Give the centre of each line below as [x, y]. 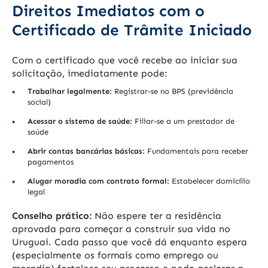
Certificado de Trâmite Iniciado [132, 31]
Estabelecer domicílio [210, 181]
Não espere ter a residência [156, 216]
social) [39, 102]
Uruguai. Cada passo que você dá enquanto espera [130, 242]
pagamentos [51, 162]
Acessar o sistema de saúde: [80, 121]
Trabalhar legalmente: [70, 92]
